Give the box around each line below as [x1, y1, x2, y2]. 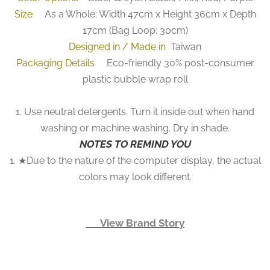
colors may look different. [78, 171, 192, 183]
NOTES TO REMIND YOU [79, 138, 191, 151]
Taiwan [168, 41, 201, 53]
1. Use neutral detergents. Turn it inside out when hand [16, 106, 254, 118]
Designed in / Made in [69, 41, 168, 53]
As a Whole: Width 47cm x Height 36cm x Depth [39, 8, 256, 20]
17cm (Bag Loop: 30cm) [82, 25, 188, 37]
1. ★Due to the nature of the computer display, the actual [9, 155, 261, 167]
